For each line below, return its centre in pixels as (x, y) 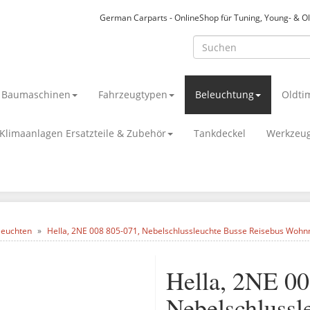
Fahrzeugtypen (133, 94)
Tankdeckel (220, 133)
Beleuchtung (225, 94)
